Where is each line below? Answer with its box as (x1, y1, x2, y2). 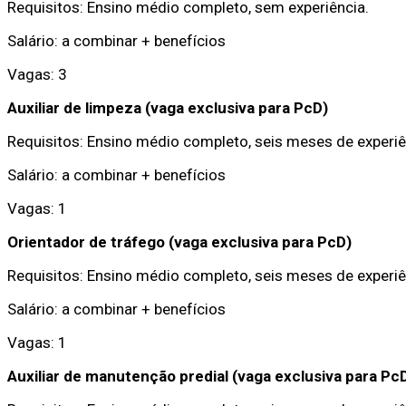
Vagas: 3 (7, 64, 67, 83)
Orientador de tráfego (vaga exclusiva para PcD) (7, 232, 352, 251)
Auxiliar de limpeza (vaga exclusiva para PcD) (7, 98, 328, 117)
